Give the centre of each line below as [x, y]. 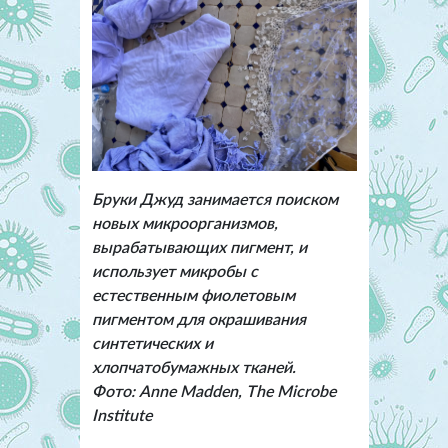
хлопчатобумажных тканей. [193, 366]
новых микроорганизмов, [184, 222]
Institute [121, 414]
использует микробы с [174, 270]
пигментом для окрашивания [198, 318]
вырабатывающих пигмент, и [199, 246]
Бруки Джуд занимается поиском [214, 198]
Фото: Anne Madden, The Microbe [213, 390]
